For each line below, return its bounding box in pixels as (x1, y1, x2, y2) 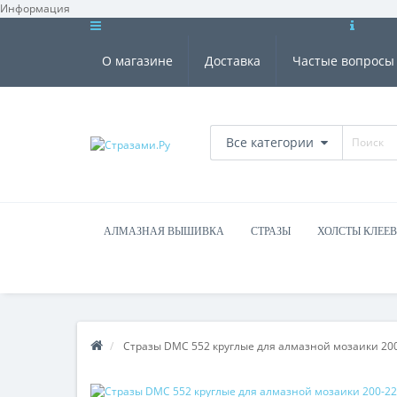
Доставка (205, 52, 261, 69)
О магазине (102, 52, 173, 69)
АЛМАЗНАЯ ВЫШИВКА (104, 225, 224, 237)
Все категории (225, 133, 314, 151)
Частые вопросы (292, 52, 394, 69)
